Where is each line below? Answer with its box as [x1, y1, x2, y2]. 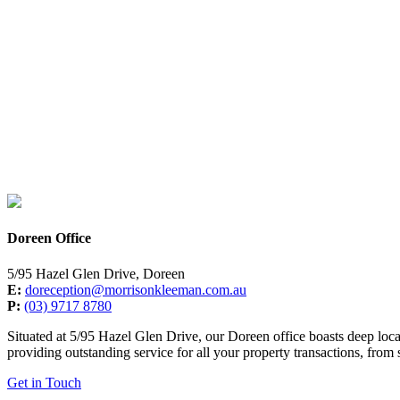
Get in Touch [7, 374, 81, 390]
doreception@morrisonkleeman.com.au [25, 281, 246, 297]
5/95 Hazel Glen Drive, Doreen [7, 265, 185, 281]
